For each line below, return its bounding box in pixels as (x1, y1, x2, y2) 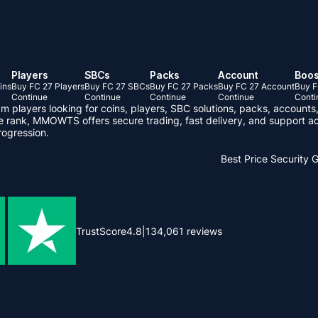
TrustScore (76, 224, 126, 237)
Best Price (221, 153, 268, 165)
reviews (184, 224, 222, 237)
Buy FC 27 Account (218, 81, 295, 92)
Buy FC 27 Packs (150, 81, 218, 92)
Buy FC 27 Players (11, 81, 84, 92)
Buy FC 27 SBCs (84, 81, 150, 92)
